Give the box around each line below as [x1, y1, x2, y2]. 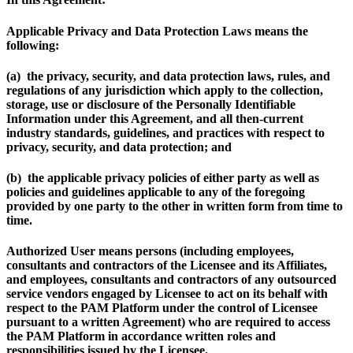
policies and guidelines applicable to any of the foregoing [6, 185, 305, 199]
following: [6, 38, 59, 52]
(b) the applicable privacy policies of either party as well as [6, 171, 319, 185]
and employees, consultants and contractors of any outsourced [6, 273, 336, 287]
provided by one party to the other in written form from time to [6, 199, 343, 214]
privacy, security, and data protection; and [6, 139, 232, 154]
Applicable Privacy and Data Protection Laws [6, 24, 255, 38]
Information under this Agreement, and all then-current [6, 111, 303, 125]
